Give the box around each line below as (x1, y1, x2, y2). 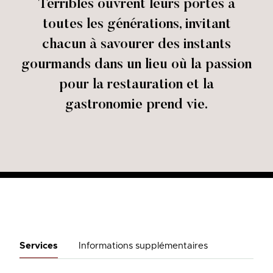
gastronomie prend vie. (65, 98, 208, 113)
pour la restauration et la (59, 78, 214, 93)
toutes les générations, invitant (42, 18, 231, 32)
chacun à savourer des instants (42, 38, 232, 52)
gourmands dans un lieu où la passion (21, 58, 252, 73)
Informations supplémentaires (78, 241, 208, 251)
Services (19, 241, 58, 251)
